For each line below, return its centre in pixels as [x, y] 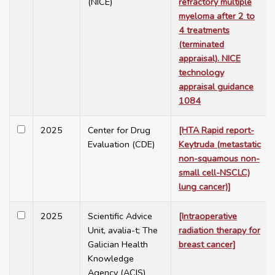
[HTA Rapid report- [216, 130]
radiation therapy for [219, 230]
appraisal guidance [216, 87]
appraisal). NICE [210, 59]
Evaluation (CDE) [121, 145]
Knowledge [111, 259]
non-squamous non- [219, 159]
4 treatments [204, 30]
